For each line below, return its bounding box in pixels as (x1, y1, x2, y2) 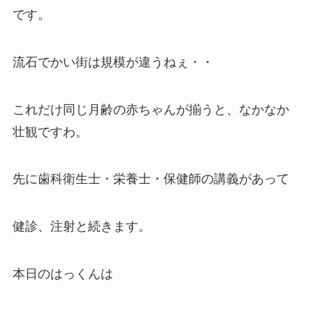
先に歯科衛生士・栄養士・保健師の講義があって (12, 172, 289, 187)
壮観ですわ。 (12, 124, 88, 139)
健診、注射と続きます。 (12, 219, 151, 234)
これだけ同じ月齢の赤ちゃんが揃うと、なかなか (12, 102, 289, 117)
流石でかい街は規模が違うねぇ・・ (12, 54, 214, 69)
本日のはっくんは (12, 267, 113, 282)
